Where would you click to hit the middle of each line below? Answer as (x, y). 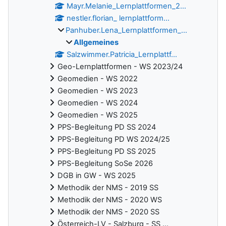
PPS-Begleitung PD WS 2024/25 (114, 139)
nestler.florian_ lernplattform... (118, 18)
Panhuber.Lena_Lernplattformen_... (126, 30)
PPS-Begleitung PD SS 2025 (107, 151)
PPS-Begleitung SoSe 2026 (105, 163)
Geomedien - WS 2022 (98, 78)
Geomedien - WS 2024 (98, 103)
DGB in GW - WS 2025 (97, 175)
